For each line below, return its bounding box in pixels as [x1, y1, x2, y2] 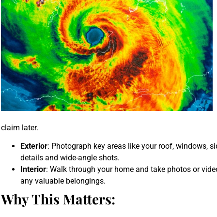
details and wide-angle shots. [20, 153, 120, 162]
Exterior [20, 141, 47, 151]
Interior [20, 164, 46, 174]
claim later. [1, 123, 38, 132]
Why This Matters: [1, 189, 115, 208]
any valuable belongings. [20, 176, 106, 186]
